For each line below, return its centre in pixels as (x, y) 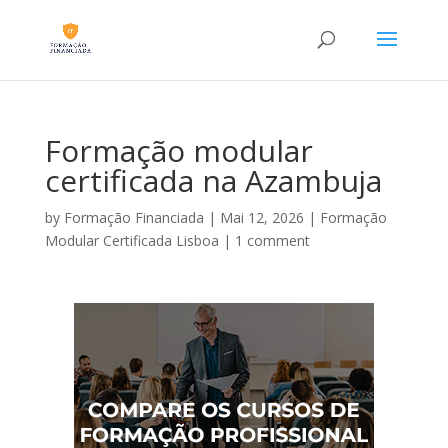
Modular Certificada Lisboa (131, 240)
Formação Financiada (133, 217)
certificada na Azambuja (213, 180)
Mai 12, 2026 (261, 217)
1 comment (272, 240)
